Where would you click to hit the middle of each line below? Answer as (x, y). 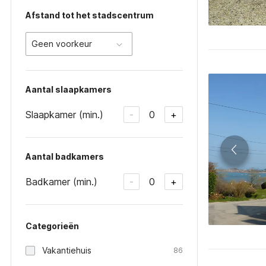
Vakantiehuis (67, 250)
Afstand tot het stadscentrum (90, 15)
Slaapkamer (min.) (64, 114)
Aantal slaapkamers (69, 89)
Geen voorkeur (62, 44)
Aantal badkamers (65, 156)
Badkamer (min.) (61, 181)
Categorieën (52, 226)
